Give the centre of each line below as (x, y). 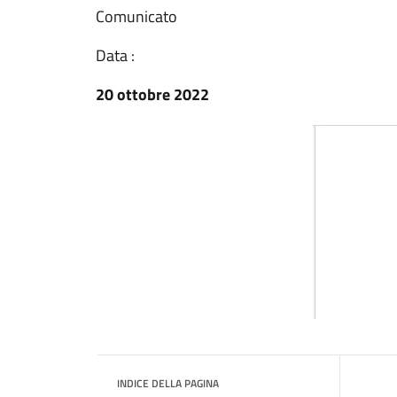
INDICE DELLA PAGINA (168, 383)
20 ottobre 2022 (152, 94)
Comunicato (136, 16)
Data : (115, 55)
